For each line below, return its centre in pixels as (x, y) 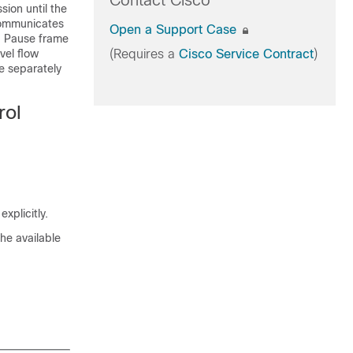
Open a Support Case (175, 30)
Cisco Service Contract (246, 54)
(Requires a (144, 54)
